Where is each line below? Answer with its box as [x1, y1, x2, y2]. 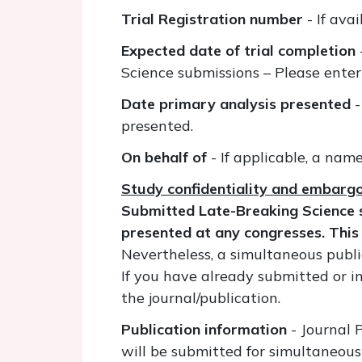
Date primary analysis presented [121, 95, 351, 113]
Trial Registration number [121, 10, 303, 28]
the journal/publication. [121, 288, 280, 307]
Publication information [121, 320, 291, 339]
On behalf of [121, 148, 211, 166]
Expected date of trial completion [121, 41, 356, 60]
